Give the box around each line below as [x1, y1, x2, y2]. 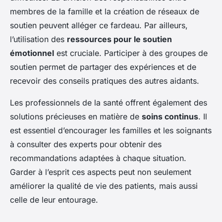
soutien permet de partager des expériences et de [10, 61, 196, 72]
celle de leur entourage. [10, 194, 98, 205]
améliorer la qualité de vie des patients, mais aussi [10, 180, 198, 191]
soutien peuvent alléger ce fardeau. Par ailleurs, [10, 20, 188, 30]
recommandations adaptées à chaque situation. [10, 153, 186, 163]
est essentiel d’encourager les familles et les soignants [10, 125, 212, 135]
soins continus [142, 111, 198, 121]
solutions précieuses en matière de [10, 111, 142, 121]
